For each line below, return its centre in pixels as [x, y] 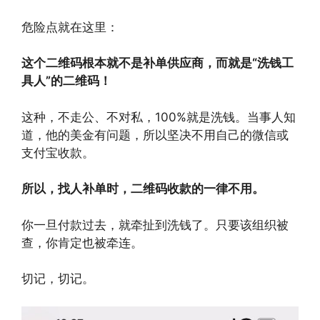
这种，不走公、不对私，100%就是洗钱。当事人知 [159, 117]
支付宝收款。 [58, 152]
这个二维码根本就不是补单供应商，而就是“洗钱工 [157, 63]
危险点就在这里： [70, 27]
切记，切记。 [58, 279]
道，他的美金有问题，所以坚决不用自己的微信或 [155, 135]
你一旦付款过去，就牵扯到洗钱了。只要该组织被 [155, 225]
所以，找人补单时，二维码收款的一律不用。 [143, 189]
